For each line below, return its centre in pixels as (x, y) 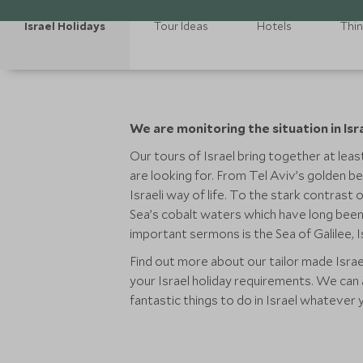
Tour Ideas (181, 26)
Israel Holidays (65, 26)
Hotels (274, 26)
